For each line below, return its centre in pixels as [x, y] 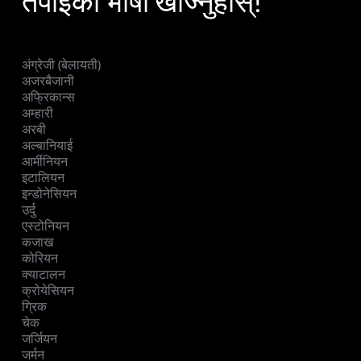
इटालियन [43, 178]
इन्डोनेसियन [49, 194]
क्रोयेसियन [48, 291]
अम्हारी [37, 114]
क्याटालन [44, 275]
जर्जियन [39, 339]
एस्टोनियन [46, 226]
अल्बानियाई [47, 146]
